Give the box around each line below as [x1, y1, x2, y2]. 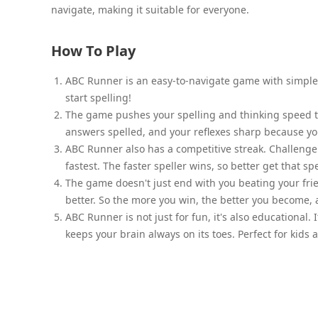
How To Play [51, 40, 136, 60]
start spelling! [65, 90, 131, 104]
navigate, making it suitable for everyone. [51, 2, 249, 16]
